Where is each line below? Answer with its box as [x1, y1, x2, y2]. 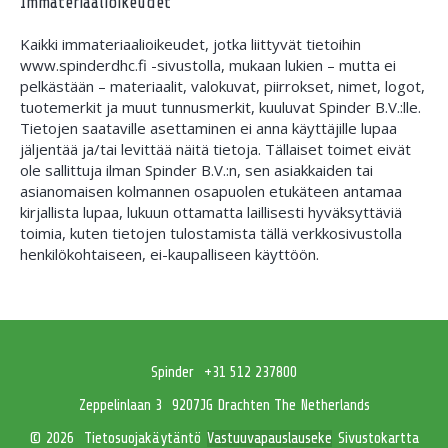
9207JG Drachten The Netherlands [171, 396, 370, 414]
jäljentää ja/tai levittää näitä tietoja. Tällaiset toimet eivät [20, 139, 411, 159]
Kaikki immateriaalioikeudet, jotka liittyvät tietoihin [20, 34, 361, 54]
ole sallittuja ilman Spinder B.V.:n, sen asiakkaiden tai [20, 160, 373, 180]
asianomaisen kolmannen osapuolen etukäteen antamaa [20, 181, 402, 201]
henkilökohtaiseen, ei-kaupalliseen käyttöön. [20, 244, 319, 264]
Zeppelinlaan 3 [78, 396, 162, 414]
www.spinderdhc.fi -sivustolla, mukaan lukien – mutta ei [20, 55, 396, 75]
